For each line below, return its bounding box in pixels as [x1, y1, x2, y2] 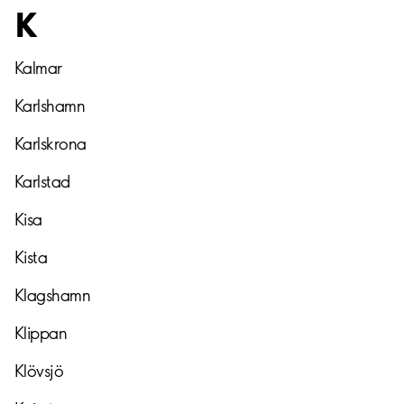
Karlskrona [14, 133, 87, 154]
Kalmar [14, 57, 62, 78]
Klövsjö [14, 360, 64, 381]
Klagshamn [14, 284, 91, 306]
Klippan [14, 322, 68, 344]
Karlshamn [14, 95, 86, 116]
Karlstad [14, 170, 70, 192]
